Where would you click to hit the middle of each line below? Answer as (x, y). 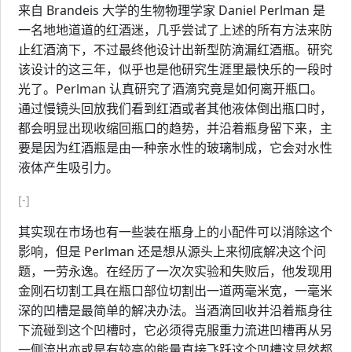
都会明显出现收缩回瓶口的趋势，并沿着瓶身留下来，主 (175, 128)
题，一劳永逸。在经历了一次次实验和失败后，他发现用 (175, 271)
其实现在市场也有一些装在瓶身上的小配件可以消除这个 (175, 232)
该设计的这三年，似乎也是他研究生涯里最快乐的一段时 (175, 69)
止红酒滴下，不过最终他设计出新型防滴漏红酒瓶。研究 (175, 49)
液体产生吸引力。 (68, 167)
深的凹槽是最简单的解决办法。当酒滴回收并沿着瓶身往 (175, 310)
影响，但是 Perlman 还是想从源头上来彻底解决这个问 (172, 251)
